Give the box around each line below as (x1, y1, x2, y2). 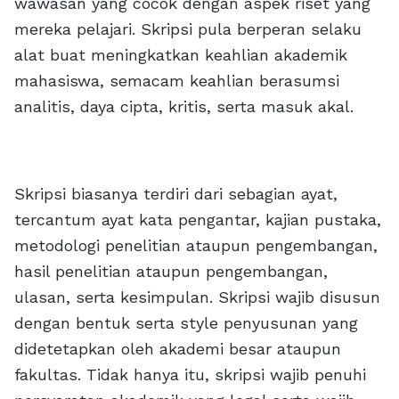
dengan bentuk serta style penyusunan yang (14, 313, 358, 332)
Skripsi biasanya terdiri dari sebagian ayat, (14, 184, 338, 203)
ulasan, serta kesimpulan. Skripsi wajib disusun (14, 288, 380, 306)
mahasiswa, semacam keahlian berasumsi (14, 71, 339, 90)
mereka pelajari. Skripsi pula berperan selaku (14, 20, 362, 38)
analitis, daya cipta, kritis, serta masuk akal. (14, 97, 354, 116)
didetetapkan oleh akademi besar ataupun (14, 339, 341, 358)
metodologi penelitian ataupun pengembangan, (14, 236, 378, 255)
